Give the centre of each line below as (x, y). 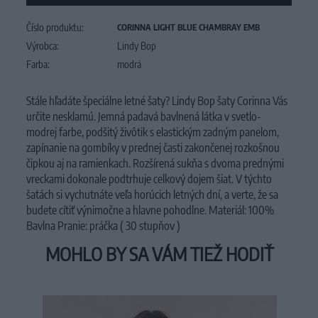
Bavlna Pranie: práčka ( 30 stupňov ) (104, 226)
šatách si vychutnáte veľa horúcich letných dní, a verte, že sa (153, 194)
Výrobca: (43, 46)
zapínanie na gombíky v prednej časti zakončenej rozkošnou (153, 148)
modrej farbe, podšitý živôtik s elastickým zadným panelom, (153, 132)
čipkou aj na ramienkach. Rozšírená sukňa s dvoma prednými (155, 163)
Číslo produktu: (55, 27)
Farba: (38, 64)
